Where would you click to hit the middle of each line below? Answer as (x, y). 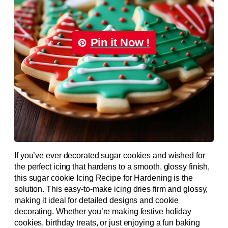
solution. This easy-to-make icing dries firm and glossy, (111, 189)
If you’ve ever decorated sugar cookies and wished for (110, 155)
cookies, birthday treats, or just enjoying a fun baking (107, 222)
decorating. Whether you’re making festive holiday (103, 211)
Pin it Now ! (120, 42)
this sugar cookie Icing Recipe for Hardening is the (104, 178)
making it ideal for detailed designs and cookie (97, 200)
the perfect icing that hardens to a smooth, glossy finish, (112, 166)
